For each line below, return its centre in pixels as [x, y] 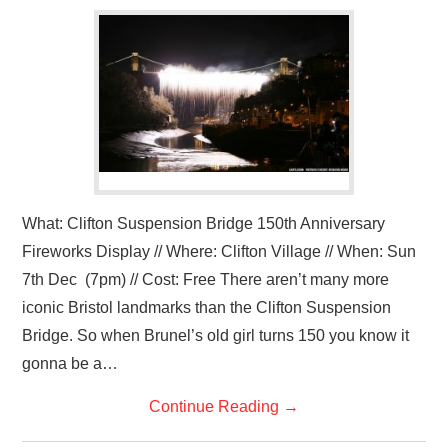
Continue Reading [216, 406]
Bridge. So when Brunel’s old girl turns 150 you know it [216, 335]
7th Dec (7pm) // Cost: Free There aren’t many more [206, 279]
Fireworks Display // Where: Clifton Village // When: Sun [219, 251]
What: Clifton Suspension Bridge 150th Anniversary [204, 223]
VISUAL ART [78, 18]
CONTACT [70, 69]
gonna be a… [70, 363]
